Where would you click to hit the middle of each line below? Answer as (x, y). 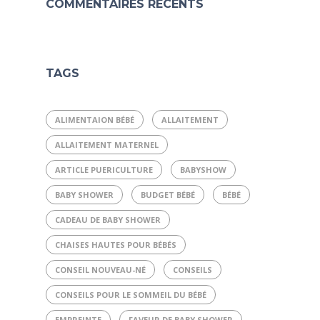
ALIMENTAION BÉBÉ (95, 120)
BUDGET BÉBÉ (168, 195)
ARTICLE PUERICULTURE (104, 170)
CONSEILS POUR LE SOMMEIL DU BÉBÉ (131, 295)
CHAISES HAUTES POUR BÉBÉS (116, 245)
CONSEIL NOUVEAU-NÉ (100, 270)
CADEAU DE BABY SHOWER (108, 220)
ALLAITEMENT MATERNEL (107, 145)
